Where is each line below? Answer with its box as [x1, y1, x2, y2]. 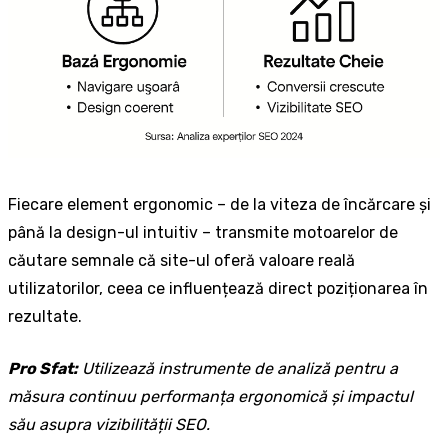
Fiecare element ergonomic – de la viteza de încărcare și [8, 195, 431, 215]
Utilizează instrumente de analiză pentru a [82, 359, 398, 379]
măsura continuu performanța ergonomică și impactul [8, 387, 413, 407]
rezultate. [8, 307, 82, 327]
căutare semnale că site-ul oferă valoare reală [8, 251, 355, 271]
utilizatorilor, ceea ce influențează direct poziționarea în [8, 279, 428, 299]
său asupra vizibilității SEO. [8, 415, 210, 435]
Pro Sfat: [8, 359, 78, 379]
